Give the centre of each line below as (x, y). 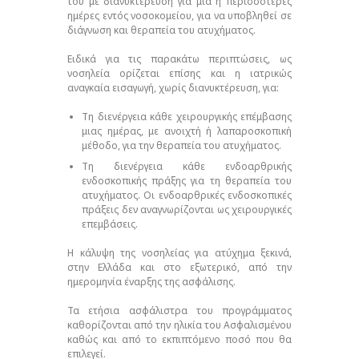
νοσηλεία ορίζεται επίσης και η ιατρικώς (179, 73)
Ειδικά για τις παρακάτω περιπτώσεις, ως (179, 58)
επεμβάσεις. (110, 224)
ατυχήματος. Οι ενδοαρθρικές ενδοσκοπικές (187, 195)
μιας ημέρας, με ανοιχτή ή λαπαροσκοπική (187, 131)
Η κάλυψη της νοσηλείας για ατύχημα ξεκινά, (179, 253)
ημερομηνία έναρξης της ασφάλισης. (151, 282)
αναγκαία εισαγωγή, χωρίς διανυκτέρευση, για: (173, 87)
